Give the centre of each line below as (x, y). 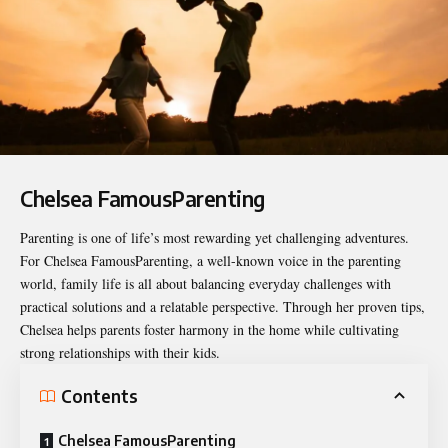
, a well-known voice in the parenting (295, 261)
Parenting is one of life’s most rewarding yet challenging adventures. (214, 238)
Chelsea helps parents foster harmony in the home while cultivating (209, 330)
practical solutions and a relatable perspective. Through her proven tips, (222, 307)
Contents (99, 395)
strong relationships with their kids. (120, 353)
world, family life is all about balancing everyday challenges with (205, 284)
